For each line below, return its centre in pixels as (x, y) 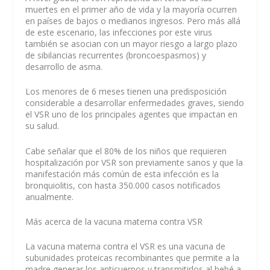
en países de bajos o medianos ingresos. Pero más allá (133, 20)
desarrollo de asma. (64, 66)
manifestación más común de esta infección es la (122, 174)
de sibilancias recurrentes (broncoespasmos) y (116, 55)
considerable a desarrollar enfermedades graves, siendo (135, 103)
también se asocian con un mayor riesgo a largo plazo (132, 43)
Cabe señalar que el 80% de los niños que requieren (126, 151)
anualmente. (50, 196)
